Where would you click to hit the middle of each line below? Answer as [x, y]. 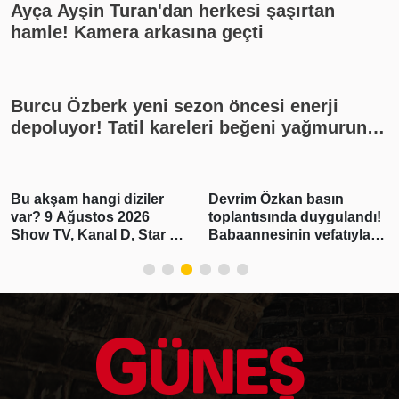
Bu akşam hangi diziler [87, 199]
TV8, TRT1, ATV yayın [84, 252]
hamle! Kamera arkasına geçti [137, 32]
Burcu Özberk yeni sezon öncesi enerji [175, 106]
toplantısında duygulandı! [295, 216]
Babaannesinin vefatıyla [289, 234]
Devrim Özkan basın [276, 199]
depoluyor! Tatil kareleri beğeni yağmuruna [194, 127]
